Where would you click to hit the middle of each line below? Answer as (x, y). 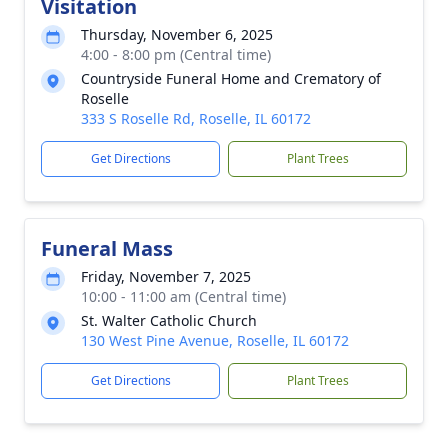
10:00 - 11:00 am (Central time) (183, 296)
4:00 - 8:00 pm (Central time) (176, 54)
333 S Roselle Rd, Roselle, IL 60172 (196, 118)
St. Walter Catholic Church (169, 320)
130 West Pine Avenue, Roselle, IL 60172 (215, 340)
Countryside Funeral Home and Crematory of (231, 78)
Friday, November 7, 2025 (166, 276)
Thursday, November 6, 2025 (177, 34)
